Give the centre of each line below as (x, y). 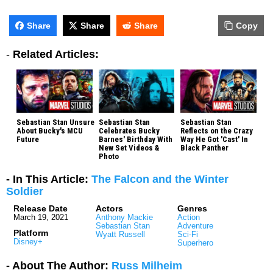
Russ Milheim (147, 265)
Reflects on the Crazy (217, 130)
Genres (193, 208)
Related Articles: (56, 55)
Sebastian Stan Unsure (55, 122)
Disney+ (28, 241)
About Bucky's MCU (50, 130)
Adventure (196, 225)
